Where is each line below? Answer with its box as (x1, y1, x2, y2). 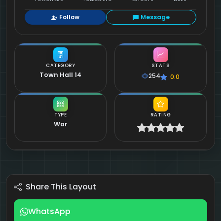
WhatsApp (28, 205, 71, 217)
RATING (150, 111, 171, 118)
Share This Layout (26, 181, 96, 192)
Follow (59, 13, 79, 22)
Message (141, 13, 170, 22)
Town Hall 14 (39, 70, 81, 79)
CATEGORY (46, 62, 75, 69)
